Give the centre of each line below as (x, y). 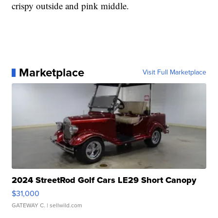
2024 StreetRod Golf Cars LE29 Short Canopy (104, 180)
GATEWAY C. (29, 206)
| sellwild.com (64, 206)
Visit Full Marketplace (174, 73)
